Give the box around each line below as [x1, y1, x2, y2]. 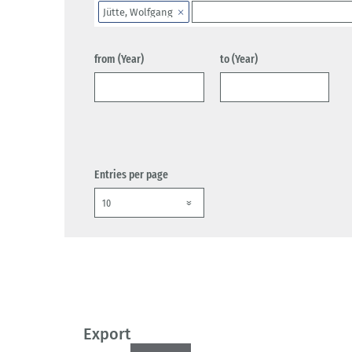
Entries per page [94, 167, 168, 182]
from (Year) [94, 52, 144, 67]
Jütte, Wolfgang [103, 5, 173, 18]
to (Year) [219, 52, 258, 67]
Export [83, 324, 131, 344]
